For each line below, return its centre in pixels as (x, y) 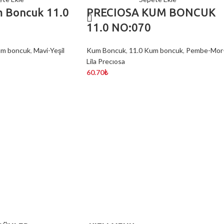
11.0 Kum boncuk (156, 50)
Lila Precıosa (106, 61)
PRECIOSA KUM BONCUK (151, 12)
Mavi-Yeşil (49, 50)
